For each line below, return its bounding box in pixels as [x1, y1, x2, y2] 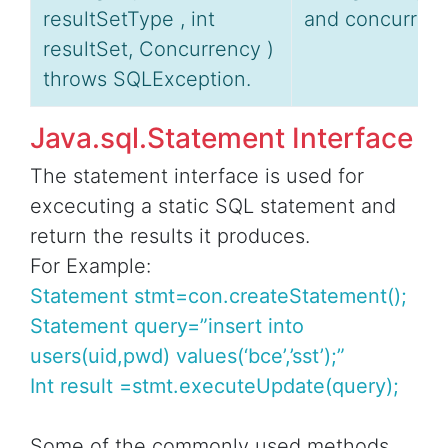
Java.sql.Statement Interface [30, 121, 413, 156]
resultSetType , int [43, 7, 215, 32]
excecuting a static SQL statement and [30, 194, 396, 219]
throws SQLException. [43, 67, 251, 92]
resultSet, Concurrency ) [43, 37, 274, 62]
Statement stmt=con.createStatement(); [30, 284, 407, 309]
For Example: [30, 254, 151, 279]
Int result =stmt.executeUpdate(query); [30, 374, 399, 399]
